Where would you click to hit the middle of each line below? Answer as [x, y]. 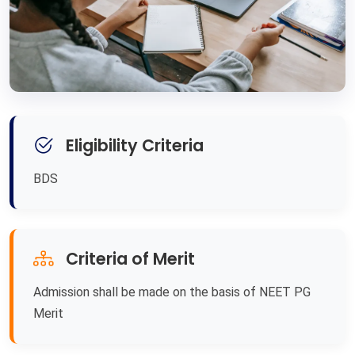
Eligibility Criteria [135, 145]
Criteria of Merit [130, 258]
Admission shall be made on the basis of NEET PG [172, 292]
